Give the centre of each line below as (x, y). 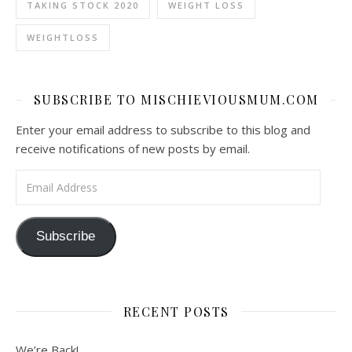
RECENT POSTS (176, 311)
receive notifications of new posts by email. (133, 149)
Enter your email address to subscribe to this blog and (163, 130)
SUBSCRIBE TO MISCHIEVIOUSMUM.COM (176, 100)
